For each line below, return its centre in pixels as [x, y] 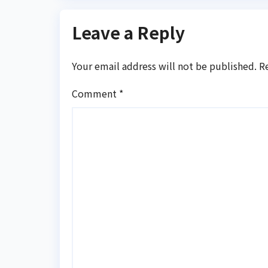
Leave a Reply [128, 33]
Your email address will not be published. [164, 66]
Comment [95, 93]
